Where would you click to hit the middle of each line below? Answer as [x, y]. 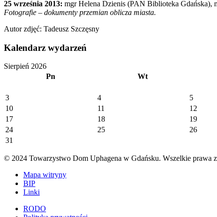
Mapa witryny [45, 175]
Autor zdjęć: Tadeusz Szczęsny [52, 29]
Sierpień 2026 [25, 66]
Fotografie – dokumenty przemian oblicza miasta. [80, 12]
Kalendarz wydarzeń [45, 47]
